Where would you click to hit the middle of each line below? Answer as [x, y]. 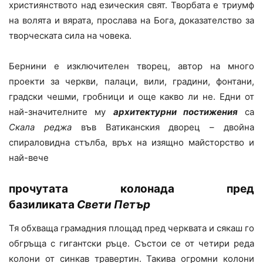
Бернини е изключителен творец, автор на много [131, 66]
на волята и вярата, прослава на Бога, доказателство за [131, 20]
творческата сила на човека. [70, 35]
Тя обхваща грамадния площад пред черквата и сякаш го [131, 228]
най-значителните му [61, 112]
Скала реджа [40, 127]
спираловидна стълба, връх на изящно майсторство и [131, 142]
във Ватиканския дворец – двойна [163, 127]
